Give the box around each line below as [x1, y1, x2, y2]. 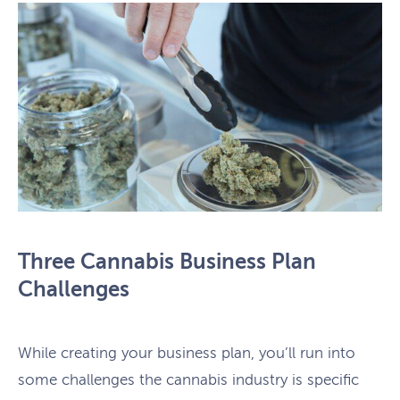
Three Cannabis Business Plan [18, 249, 316, 275]
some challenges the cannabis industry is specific [18, 371, 359, 388]
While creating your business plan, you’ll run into [18, 344, 355, 362]
